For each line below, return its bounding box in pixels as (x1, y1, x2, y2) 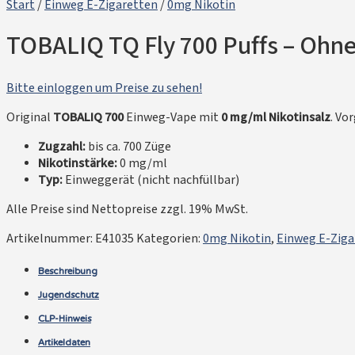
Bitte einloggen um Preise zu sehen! (6, 79, 202, 97)
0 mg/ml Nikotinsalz (221, 109, 330, 126)
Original (6, 109, 53, 126)
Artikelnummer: (6, 230, 95, 247)
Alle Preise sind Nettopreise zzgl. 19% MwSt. (6, 200, 248, 218)
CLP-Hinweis (38, 307, 91, 331)
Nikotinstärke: (38, 155, 117, 172)
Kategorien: (136, 230, 203, 247)
